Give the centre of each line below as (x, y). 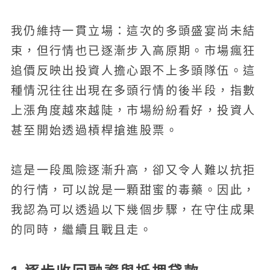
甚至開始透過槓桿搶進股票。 (94, 130)
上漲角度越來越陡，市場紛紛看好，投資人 (133, 110)
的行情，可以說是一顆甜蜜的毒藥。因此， (133, 190)
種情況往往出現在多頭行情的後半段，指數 (133, 90)
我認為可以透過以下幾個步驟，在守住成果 (133, 210)
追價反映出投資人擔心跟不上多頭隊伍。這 (133, 71)
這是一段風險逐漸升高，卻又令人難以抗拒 (133, 171)
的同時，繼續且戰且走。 (82, 230)
